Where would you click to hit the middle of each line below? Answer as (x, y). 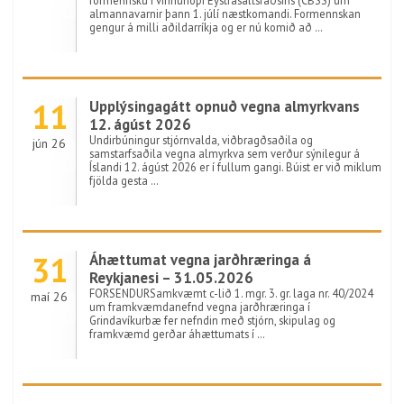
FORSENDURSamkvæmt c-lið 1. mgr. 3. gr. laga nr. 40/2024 (231, 293)
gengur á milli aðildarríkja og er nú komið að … (206, 27)
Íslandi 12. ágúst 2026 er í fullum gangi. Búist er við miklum (235, 167)
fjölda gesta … (124, 180)
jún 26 (49, 143)
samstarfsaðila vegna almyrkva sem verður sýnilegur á (225, 153)
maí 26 (49, 297)
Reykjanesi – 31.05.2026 (171, 278)
